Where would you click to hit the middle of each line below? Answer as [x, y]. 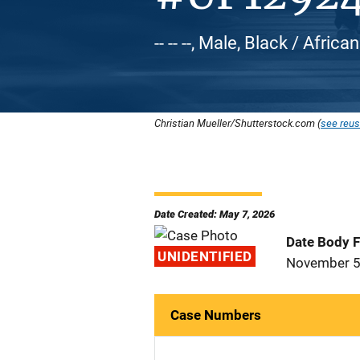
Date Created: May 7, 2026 [215, 214]
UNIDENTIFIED [205, 256]
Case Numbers [216, 315]
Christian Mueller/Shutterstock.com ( [237, 123]
